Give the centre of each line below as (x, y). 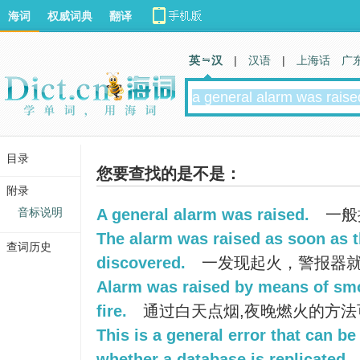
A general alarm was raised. (203, 215)
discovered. (141, 263)
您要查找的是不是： (169, 174)
